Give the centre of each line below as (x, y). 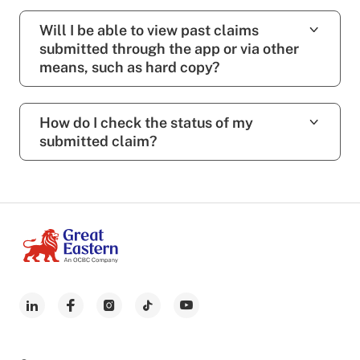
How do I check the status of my (146, 122)
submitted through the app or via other (169, 48)
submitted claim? (98, 141)
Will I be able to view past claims (149, 30)
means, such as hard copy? (129, 67)
